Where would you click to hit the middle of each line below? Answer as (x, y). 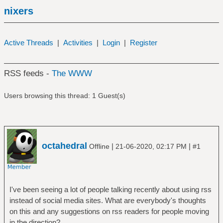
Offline (99, 146)
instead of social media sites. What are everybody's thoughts (108, 200)
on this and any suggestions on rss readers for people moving (109, 211)
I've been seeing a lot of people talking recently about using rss (110, 189)
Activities (78, 43)
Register (143, 43)
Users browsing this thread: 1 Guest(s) (64, 96)
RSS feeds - (28, 73)
